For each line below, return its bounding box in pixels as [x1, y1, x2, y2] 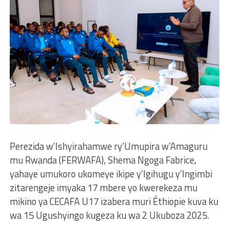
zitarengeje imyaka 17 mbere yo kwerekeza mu [9, 180, 197, 195]
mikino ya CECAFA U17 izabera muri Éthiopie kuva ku [9, 194, 218, 209]
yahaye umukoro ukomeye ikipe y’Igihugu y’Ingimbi [9, 166, 212, 181]
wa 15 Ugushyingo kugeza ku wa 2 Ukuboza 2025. [9, 208, 209, 222]
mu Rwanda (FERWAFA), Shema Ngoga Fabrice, [9, 152, 196, 167]
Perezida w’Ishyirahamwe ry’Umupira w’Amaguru [9, 139, 208, 153]
